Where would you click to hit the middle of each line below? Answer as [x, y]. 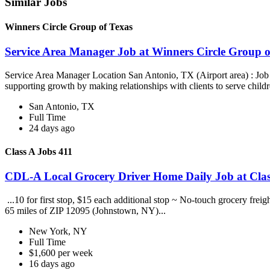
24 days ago [52, 128]
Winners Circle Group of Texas [69, 27]
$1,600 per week [61, 253]
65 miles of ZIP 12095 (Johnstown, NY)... [86, 211]
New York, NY [58, 231]
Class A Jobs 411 [39, 152]
